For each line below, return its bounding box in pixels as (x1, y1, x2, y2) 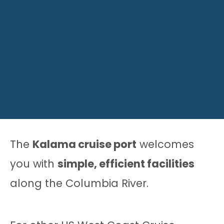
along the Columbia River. (10, 176, 148, 191)
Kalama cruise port (32, 137, 136, 152)
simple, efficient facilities (57, 156, 194, 171)
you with (10, 156, 57, 171)
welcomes (136, 137, 194, 152)
